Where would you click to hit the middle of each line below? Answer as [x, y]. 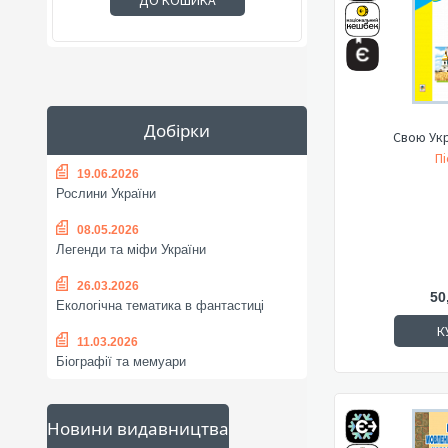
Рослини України [106, 194]
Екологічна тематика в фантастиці [160, 306]
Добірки [177, 130]
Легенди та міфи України [131, 250]
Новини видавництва [138, 428]
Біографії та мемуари [121, 362]
